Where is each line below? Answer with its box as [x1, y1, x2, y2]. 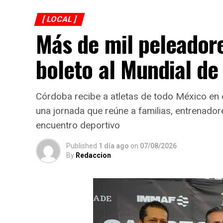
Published [66, 141, 97, 150]
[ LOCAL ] [41, 14, 78, 24]
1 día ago [99, 141, 129, 150]
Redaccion [76, 151, 111, 159]
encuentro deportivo [36, 119, 120, 131]
